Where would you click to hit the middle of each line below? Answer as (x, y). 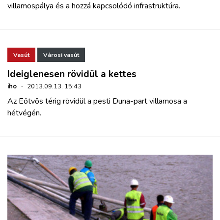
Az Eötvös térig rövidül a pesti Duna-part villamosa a (97, 101)
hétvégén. (24, 113)
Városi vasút (61, 55)
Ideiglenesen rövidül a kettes (72, 74)
